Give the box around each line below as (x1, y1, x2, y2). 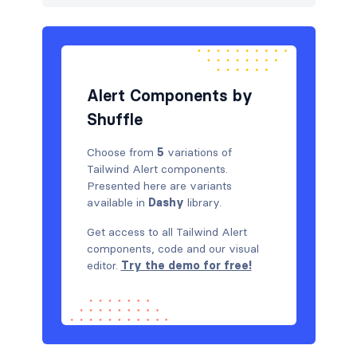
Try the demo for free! (120, 257, 252, 273)
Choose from (86, 144, 157, 159)
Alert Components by (86, 85, 253, 105)
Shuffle (86, 109, 143, 129)
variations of (163, 144, 232, 159)
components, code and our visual (86, 241, 259, 256)
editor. (86, 257, 121, 273)
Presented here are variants (86, 178, 232, 193)
